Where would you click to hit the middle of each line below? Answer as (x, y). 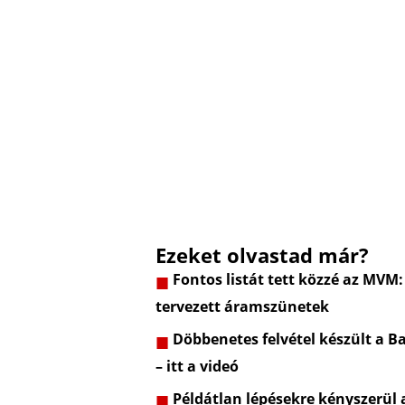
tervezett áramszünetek (242, 307)
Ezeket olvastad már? (262, 255)
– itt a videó (197, 366)
